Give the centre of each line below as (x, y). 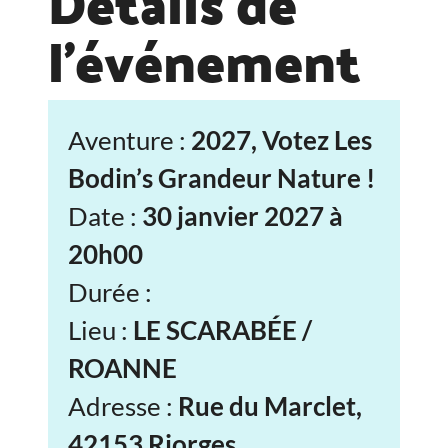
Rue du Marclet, (270, 405)
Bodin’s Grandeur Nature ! (222, 177)
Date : (105, 215)
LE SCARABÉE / (223, 329)
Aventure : (130, 139)
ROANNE (123, 367)
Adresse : (123, 405)
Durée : (110, 291)
